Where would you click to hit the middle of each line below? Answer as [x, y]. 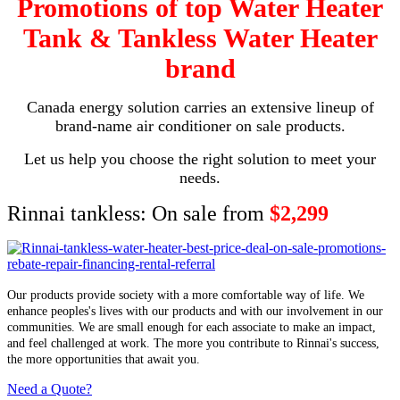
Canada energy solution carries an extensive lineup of [200, 107]
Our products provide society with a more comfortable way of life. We [186, 295]
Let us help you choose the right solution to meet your [200, 158]
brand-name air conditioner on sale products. [200, 125]
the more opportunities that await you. [104, 359]
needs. [200, 177]
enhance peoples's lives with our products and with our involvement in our [195, 311]
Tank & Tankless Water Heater [200, 37]
